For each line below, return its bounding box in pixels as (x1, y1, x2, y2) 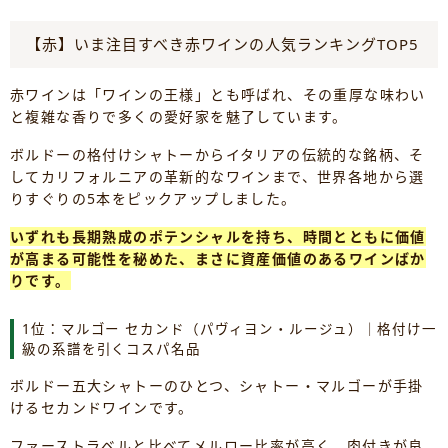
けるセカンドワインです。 (10, 398, 194, 418)
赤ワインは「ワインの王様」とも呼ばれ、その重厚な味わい (10, 85, 426, 105)
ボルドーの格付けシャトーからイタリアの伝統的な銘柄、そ (10, 145, 425, 165)
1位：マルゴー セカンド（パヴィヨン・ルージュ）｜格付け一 (22, 320, 438, 339)
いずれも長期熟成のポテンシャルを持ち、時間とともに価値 (10, 227, 426, 247)
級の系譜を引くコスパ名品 (22, 340, 201, 359)
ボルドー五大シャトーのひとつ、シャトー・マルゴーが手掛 (10, 376, 424, 396)
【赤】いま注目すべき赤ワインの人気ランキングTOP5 (26, 34, 419, 55)
